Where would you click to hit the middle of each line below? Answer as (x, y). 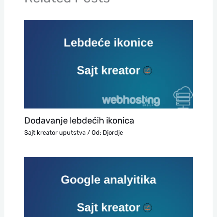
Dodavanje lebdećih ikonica (79, 121)
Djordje (113, 132)
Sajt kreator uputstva (55, 132)
